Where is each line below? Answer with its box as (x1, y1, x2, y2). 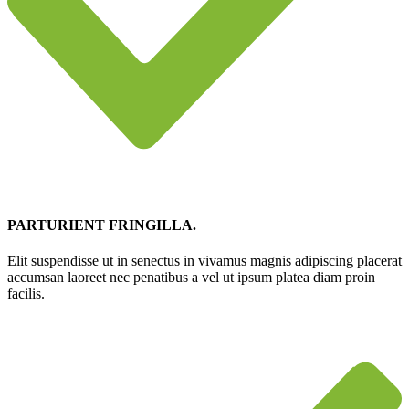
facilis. (7, 286, 45, 302)
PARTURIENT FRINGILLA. (7, 217, 196, 234)
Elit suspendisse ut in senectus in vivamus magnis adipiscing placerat (7, 253, 402, 269)
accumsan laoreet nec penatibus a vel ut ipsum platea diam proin (7, 269, 375, 286)
